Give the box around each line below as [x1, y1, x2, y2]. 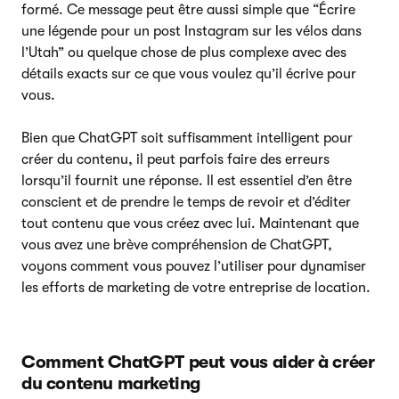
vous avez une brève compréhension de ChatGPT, [21, 236, 332, 253]
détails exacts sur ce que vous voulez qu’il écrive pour [21, 65, 356, 82]
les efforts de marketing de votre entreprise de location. [21, 279, 370, 296]
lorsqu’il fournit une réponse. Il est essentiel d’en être [21, 172, 352, 189]
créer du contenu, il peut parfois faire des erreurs [21, 151, 330, 167]
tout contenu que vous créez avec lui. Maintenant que [21, 215, 359, 232]
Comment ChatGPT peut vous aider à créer [21, 351, 375, 372]
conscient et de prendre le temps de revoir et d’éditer [21, 193, 351, 210]
